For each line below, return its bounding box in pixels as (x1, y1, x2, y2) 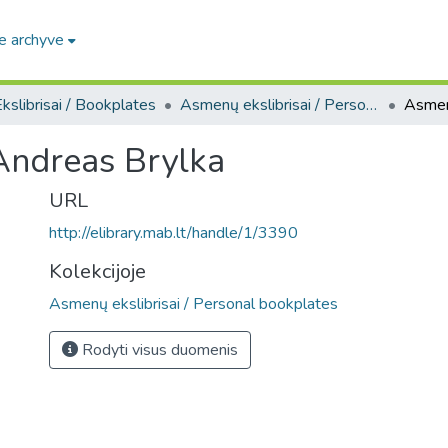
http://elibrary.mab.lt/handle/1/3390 (49, 222, 298, 244)
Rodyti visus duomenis (78, 339, 238, 361)
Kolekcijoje (49, 258, 146, 285)
